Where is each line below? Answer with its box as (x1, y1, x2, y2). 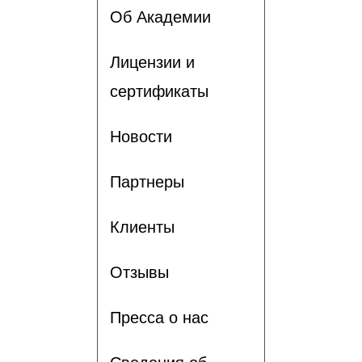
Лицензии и (110, 53, 195, 71)
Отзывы (110, 263, 169, 281)
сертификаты (110, 82, 208, 100)
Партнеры (110, 172, 184, 191)
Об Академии (110, 7, 211, 26)
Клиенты (110, 217, 175, 236)
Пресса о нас (110, 308, 208, 326)
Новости (110, 127, 172, 145)
